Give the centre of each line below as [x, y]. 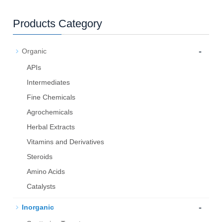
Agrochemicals [50, 112]
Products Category [58, 24]
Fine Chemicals [51, 97]
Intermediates [49, 83]
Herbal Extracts [51, 127]
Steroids [40, 157]
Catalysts [41, 187]
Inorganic [38, 207]
